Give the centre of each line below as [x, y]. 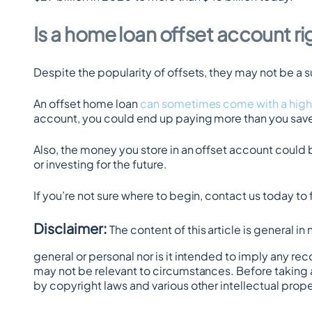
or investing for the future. [100, 164]
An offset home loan [87, 103]
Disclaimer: [70, 228]
